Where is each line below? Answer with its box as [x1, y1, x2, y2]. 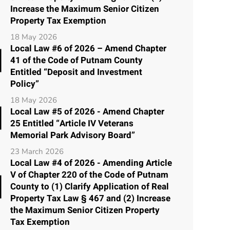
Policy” [10, 77, 39, 90]
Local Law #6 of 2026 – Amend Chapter [10, 42, 166, 55]
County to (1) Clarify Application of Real [10, 180, 169, 193]
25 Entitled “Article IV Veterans [10, 117, 133, 130]
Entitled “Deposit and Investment [10, 65, 142, 79]
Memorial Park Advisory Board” [10, 128, 135, 142]
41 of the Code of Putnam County [10, 53, 143, 67]
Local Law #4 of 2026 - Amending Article [10, 156, 172, 169]
